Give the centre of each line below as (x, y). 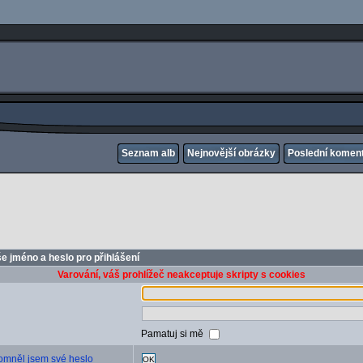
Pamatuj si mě (173, 333)
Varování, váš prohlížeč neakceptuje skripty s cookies (181, 275)
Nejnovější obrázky (231, 153)
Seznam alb (148, 153)
